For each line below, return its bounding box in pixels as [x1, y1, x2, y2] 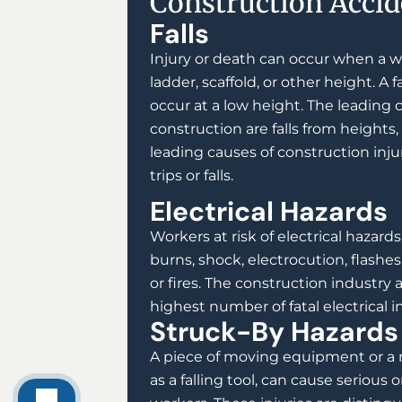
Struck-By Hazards [150, 314, 398, 350]
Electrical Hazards [150, 194, 388, 230]
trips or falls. [150, 167, 233, 185]
